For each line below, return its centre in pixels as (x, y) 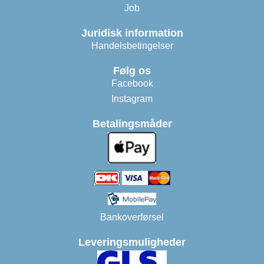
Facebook (132, 83)
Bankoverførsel (132, 217)
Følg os (132, 71)
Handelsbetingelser (132, 46)
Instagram (132, 99)
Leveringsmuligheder (132, 242)
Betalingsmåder (132, 124)
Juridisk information (132, 33)
